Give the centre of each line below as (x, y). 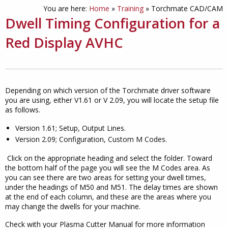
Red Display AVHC (64, 42)
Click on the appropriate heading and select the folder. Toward (109, 158)
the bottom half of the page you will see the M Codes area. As (108, 167)
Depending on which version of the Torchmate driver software (108, 90)
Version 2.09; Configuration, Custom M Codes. (91, 139)
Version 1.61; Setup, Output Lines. (70, 128)
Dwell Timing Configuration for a (112, 23)
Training (130, 8)
